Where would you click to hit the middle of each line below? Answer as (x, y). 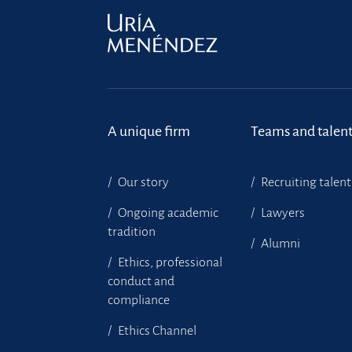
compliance (139, 300)
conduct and (141, 281)
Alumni (280, 244)
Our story (142, 182)
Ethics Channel (156, 331)
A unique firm (149, 131)
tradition (132, 232)
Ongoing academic (167, 213)
